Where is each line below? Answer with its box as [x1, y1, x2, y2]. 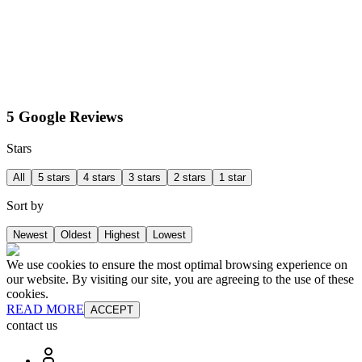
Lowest [153, 228, 186, 241]
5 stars [38, 170, 70, 183]
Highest [104, 228, 140, 241]
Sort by [6, 198, 44, 213]
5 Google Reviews [6, 108, 123, 126]
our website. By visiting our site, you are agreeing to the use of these [6, 271, 354, 286]
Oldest [61, 228, 91, 241]
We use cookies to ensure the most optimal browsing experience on [6, 257, 347, 271]
